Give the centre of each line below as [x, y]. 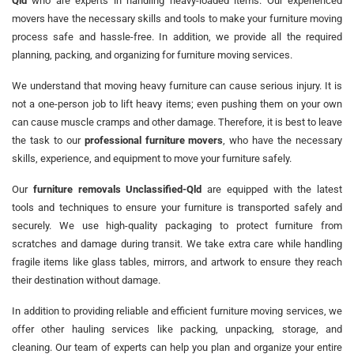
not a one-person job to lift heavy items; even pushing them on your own [177, 104]
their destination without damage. [86, 280]
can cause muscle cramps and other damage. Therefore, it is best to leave [177, 122]
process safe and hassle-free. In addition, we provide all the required [177, 36]
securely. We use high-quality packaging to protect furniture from [177, 225]
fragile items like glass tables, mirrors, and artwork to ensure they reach [177, 262]
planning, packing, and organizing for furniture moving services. [152, 55]
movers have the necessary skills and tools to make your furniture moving [177, 18]
